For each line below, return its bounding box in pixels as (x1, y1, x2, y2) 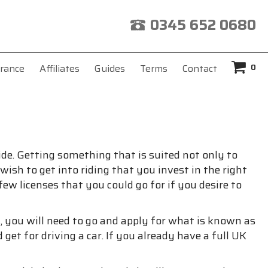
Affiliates (39, 60, 80, 76)
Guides (94, 60, 125, 76)
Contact (182, 60, 217, 76)
